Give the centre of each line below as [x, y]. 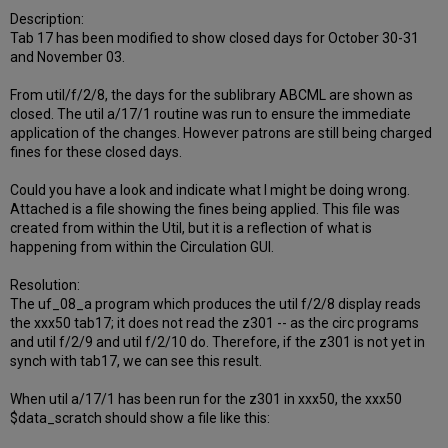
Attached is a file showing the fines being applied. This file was [205, 209]
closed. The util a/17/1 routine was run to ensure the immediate [211, 114]
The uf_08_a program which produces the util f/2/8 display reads [216, 304]
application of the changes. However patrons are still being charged [221, 133]
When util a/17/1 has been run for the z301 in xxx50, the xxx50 [206, 399]
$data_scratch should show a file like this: [140, 418]
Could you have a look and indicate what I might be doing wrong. [210, 190]
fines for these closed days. [96, 152]
